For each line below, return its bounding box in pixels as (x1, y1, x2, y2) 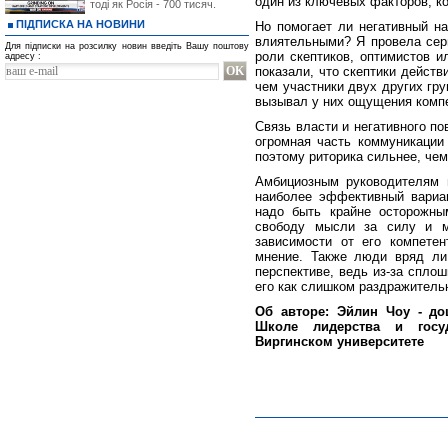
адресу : (5, 51, 41, 61)
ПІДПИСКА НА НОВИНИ (16, 18, 145, 30)
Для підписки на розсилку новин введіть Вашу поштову (5, 41, 249, 51)
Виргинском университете (255, 334, 424, 349)
